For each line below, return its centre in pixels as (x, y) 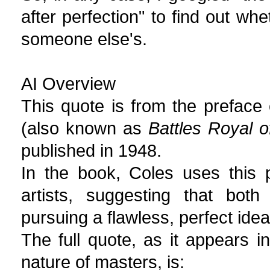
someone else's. (84, 39)
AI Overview (68, 83)
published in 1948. (91, 150)
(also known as (85, 128)
